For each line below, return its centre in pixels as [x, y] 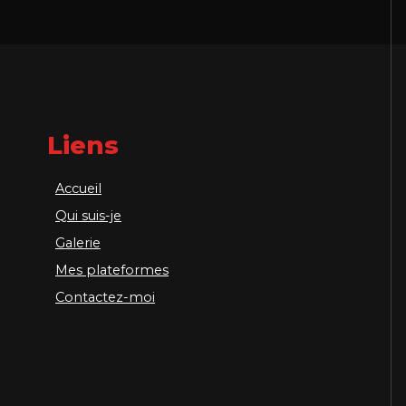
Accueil [78, 188]
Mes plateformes [112, 270]
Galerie [78, 242]
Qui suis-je [88, 215]
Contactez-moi [105, 297]
